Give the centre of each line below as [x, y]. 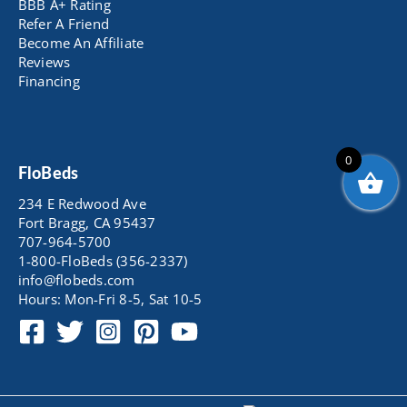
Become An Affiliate [81, 43]
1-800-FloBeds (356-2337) [103, 261]
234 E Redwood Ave [82, 204]
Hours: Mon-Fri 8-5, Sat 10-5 [110, 299]
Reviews [44, 62]
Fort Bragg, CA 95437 [87, 223]
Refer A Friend [64, 24]
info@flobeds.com [76, 280]
